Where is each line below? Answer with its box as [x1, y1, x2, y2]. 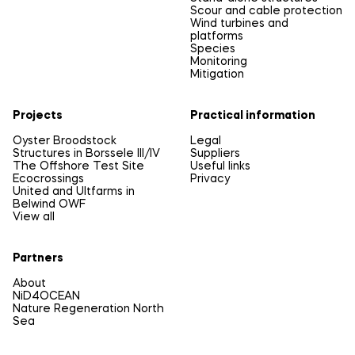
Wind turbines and [190, 18, 288, 30]
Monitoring [190, 56, 247, 68]
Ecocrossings [13, 174, 84, 185]
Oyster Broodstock [13, 136, 116, 147]
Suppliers [190, 148, 240, 160]
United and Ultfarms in [13, 186, 135, 198]
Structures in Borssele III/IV [13, 148, 160, 160]
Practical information [190, 110, 315, 122]
